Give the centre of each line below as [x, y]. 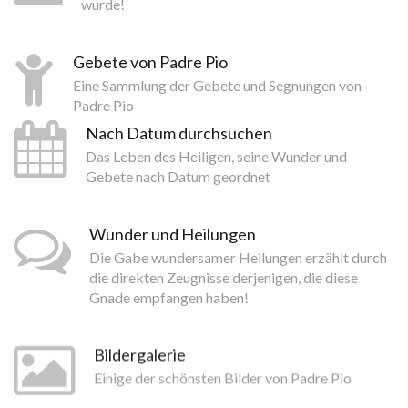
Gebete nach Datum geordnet [178, 176]
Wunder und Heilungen [173, 234]
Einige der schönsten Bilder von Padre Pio [223, 378]
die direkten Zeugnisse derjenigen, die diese [224, 277]
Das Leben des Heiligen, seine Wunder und [216, 156]
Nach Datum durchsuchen [179, 133]
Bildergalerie [140, 355]
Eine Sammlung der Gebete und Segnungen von [217, 85]
